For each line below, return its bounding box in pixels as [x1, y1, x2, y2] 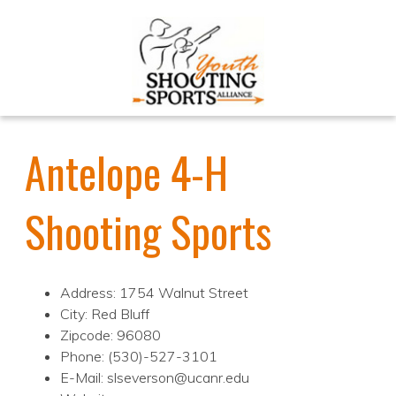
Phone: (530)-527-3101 [60, 347, 217, 366]
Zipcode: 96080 [60, 326, 161, 345]
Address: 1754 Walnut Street [60, 284, 248, 302]
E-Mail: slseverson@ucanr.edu [60, 369, 249, 387]
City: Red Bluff [60, 305, 149, 324]
